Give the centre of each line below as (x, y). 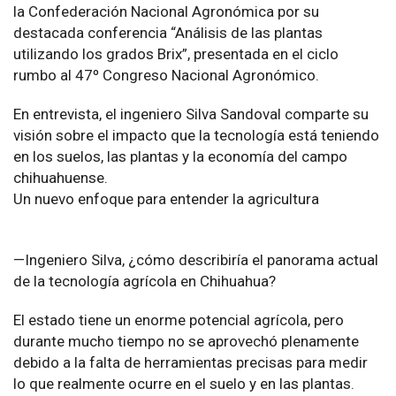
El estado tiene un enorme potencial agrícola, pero (179, 320)
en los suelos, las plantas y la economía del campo (180, 157)
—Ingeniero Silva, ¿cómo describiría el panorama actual (196, 260)
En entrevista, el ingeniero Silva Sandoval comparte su (191, 114)
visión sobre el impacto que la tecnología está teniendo (196, 136)
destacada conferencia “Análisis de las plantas (168, 33)
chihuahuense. (61, 178)
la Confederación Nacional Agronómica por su (166, 12)
